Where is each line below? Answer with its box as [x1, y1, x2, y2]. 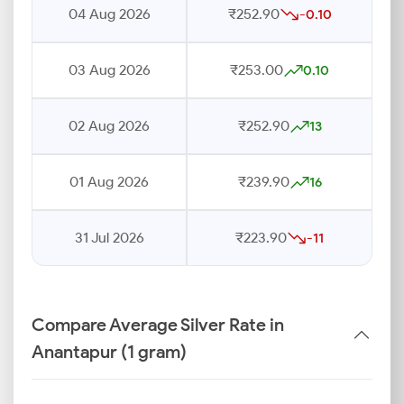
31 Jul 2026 [74, 229, 144, 246]
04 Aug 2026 [68, 5, 151, 23]
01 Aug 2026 [69, 173, 149, 190]
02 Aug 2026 [69, 117, 150, 134]
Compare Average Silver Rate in [32, 314, 284, 335]
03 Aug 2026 [68, 61, 151, 78]
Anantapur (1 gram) [32, 341, 187, 363]
